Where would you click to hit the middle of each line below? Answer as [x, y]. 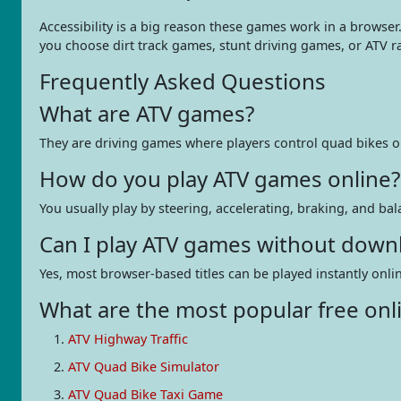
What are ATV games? [147, 113]
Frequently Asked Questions [183, 81]
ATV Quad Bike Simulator [144, 366]
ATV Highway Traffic [128, 338]
